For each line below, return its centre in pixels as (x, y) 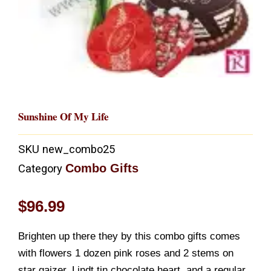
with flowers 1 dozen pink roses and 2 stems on (126, 253)
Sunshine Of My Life (64, 116)
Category (40, 169)
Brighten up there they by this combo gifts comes (129, 236)
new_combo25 (79, 149)
